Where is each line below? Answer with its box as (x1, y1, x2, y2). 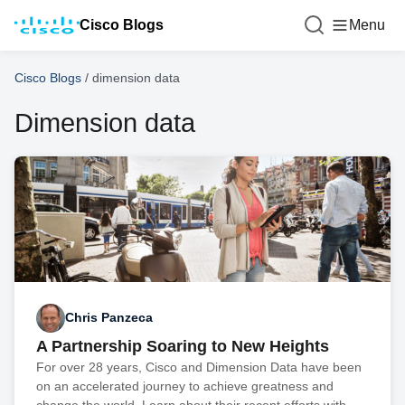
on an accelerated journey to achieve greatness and (36, 378, 334, 393)
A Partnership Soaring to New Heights (36, 336, 329, 355)
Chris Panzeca (65, 310, 153, 325)
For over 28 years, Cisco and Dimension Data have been (36, 359, 362, 374)
